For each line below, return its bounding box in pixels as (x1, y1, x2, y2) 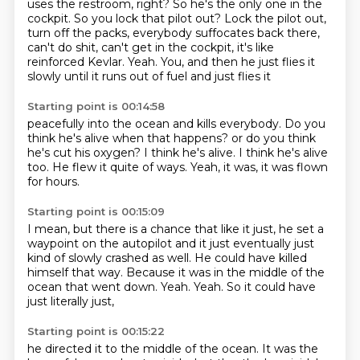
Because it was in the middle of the (125, 265, 325, 280)
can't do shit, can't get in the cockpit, (27, 40, 237, 55)
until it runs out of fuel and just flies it (63, 69, 271, 84)
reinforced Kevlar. (27, 55, 128, 69)
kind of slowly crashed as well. (27, 251, 194, 265)
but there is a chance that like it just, (72, 222, 279, 236)
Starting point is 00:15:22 (27, 325, 165, 337)
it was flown (260, 160, 328, 174)
